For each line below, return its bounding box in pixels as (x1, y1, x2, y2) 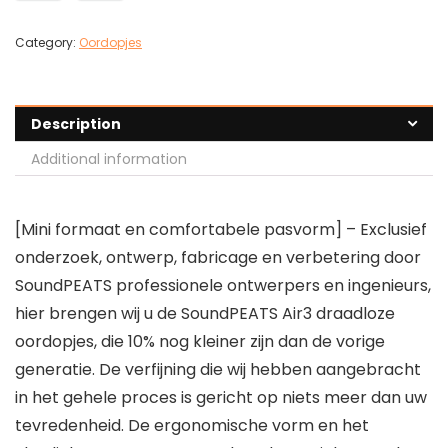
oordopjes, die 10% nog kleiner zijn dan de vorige (15, 330, 385, 354)
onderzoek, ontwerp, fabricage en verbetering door (15, 246, 421, 270)
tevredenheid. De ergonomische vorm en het (15, 414, 369, 438)
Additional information (31, 149, 187, 170)
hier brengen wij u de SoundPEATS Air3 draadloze (15, 302, 395, 326)
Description (31, 114, 121, 135)
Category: (15, 34, 79, 52)
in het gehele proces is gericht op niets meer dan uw (15, 386, 427, 410)
